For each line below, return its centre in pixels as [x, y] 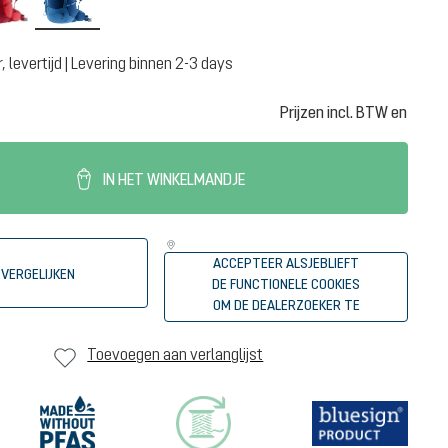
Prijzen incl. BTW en [343, 112]
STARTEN [286, 326]
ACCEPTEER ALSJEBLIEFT [286, 263]
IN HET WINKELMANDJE [172, 179]
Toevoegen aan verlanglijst [175, 354]
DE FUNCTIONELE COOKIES [286, 284]
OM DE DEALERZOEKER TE [286, 305]
